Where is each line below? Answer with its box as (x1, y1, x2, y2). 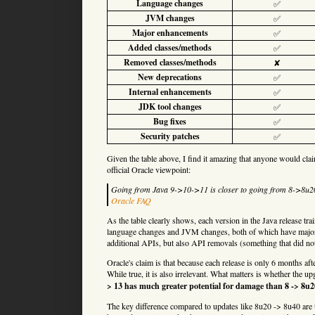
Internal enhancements (128, 85, 212, 98)
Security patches (140, 129, 200, 142)
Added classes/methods (128, 41, 212, 53)
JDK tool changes (138, 100, 202, 112)
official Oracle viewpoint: (107, 163, 191, 175)
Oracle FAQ (111, 194, 151, 206)
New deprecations (138, 70, 202, 83)
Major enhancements (131, 26, 208, 39)
